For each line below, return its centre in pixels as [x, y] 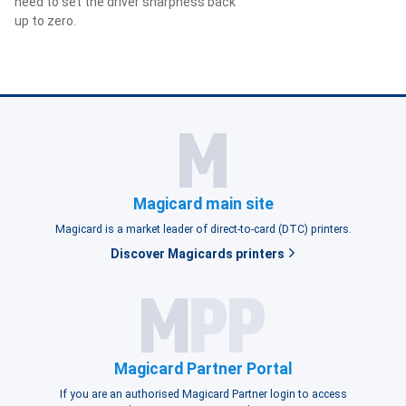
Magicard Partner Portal [203, 368]
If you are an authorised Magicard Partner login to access [203, 394]
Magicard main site [203, 203]
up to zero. [45, 20]
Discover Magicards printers [199, 253]
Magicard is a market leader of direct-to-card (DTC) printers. [203, 229]
